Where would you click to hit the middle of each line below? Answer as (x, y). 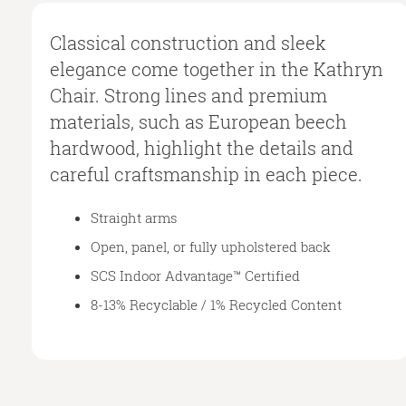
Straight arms (134, 217)
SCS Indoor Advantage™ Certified (195, 275)
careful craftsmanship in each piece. (206, 174)
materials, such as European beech (198, 121)
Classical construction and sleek (188, 42)
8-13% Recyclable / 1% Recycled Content (216, 304)
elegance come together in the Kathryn (217, 68)
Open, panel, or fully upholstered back (211, 246)
